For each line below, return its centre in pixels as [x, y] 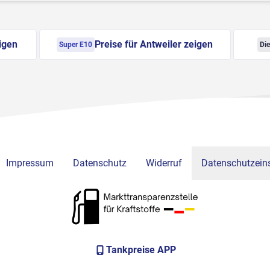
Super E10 [76, 45]
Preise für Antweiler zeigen [154, 45]
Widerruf [164, 163]
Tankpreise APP [141, 250]
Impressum [30, 163]
